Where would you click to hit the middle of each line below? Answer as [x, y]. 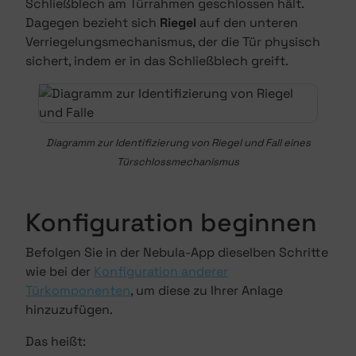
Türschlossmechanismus [178, 162]
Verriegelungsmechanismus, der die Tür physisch [173, 42]
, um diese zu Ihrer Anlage [207, 290]
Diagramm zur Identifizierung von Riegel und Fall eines [178, 143]
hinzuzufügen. [69, 310]
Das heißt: [56, 341]
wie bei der [60, 271]
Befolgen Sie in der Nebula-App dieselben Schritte [177, 252]
